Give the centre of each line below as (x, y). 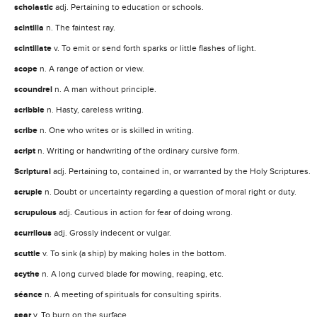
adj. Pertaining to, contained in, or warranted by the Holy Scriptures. (182, 171)
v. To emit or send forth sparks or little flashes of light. (155, 48)
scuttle (28, 253)
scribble (30, 110)
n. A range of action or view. (92, 68)
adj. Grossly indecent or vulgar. (113, 232)
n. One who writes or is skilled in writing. (117, 130)
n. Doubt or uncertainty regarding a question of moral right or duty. (171, 191)
